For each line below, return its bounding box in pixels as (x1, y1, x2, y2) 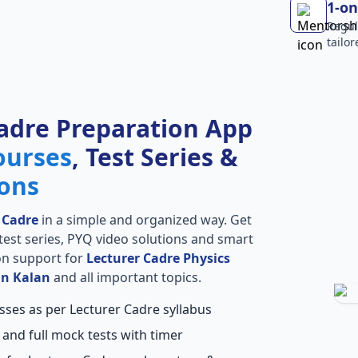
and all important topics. (50, 268, 201, 286)
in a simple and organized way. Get (38, 210, 252, 229)
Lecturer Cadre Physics (86, 249, 230, 267)
